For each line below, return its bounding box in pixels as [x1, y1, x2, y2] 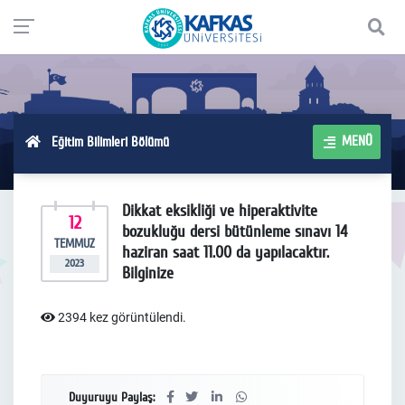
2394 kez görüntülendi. [55, 310, 186, 325]
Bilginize [122, 263, 174, 283]
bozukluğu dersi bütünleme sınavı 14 [122, 221, 347, 241]
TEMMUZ [54, 236, 95, 251]
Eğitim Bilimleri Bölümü [40, 133, 169, 150]
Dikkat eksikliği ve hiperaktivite [122, 201, 317, 221]
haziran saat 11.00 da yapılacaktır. [122, 242, 329, 262]
